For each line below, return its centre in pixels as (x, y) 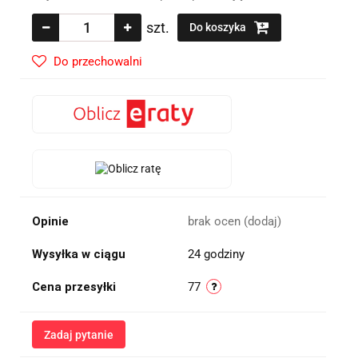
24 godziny (216, 255)
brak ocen (216, 222)
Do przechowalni (98, 62)
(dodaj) (263, 222)
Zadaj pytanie (79, 335)
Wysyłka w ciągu (79, 255)
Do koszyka (219, 28)
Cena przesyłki (74, 287)
